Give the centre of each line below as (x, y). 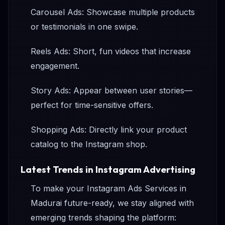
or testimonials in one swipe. (84, 27)
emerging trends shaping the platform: (103, 218)
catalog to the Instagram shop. (89, 144)
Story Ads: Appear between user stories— (111, 91)
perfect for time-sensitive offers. (92, 105)
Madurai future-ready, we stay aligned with (112, 203)
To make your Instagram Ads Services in (108, 189)
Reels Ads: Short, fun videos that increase (111, 51)
